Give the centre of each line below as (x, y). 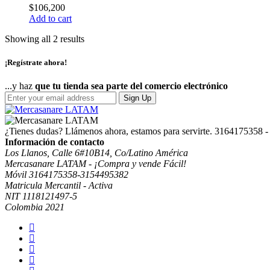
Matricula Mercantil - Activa (59, 186)
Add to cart (50, 18)
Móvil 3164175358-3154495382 (67, 175)
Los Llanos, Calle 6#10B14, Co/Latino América (96, 153)
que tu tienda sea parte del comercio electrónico (131, 86)
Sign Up (137, 98)
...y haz (20, 86)
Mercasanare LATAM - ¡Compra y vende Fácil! (96, 164)
